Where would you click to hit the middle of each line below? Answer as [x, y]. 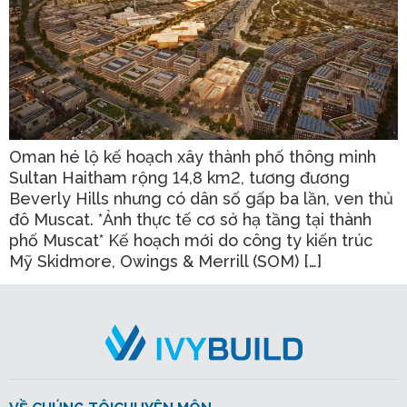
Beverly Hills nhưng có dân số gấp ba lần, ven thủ [201, 198]
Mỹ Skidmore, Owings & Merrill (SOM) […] [165, 261]
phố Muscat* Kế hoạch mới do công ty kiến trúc [191, 240]
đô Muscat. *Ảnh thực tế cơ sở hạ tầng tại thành [190, 219]
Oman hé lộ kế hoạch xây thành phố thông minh [193, 156]
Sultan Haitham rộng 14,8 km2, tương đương [179, 177]
